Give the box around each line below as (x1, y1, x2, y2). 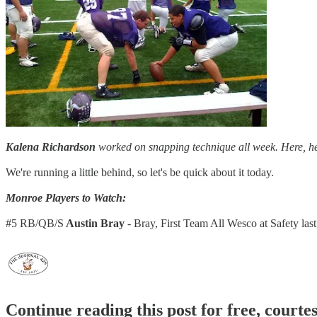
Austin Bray (64, 217, 125, 229)
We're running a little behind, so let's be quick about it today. (6, 166, 274, 178)
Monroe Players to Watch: (6, 191, 126, 204)
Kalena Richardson (6, 140, 96, 153)
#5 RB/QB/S (6, 217, 64, 229)
